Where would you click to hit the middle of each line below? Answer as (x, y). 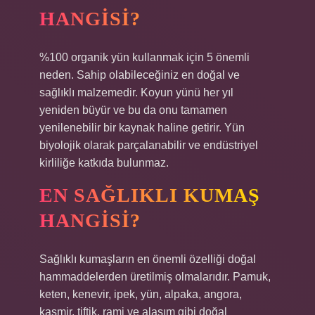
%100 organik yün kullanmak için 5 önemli (144, 57)
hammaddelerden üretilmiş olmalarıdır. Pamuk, (155, 277)
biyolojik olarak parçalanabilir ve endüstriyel (149, 145)
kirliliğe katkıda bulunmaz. (104, 163)
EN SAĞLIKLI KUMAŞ (150, 195)
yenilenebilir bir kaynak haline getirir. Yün (142, 128)
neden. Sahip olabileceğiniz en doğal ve (140, 75)
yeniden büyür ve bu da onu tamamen (133, 110)
